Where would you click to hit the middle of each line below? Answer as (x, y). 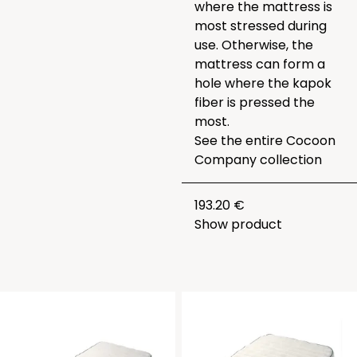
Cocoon (311, 141)
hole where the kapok (263, 83)
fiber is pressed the (255, 102)
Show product (238, 224)
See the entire (240, 141)
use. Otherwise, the (254, 45)
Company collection (258, 160)
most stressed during (261, 26)
